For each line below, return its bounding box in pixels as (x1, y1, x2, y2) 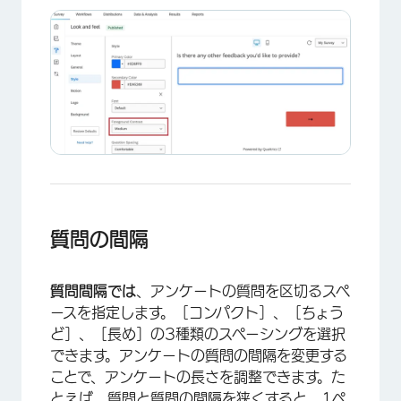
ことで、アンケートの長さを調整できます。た (50, 369, 346, 384)
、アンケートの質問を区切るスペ (136, 283, 350, 298)
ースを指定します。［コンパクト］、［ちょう (50, 304, 344, 320)
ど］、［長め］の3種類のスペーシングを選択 (50, 326, 346, 341)
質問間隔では (50, 283, 136, 298)
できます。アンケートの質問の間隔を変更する (50, 347, 347, 363)
